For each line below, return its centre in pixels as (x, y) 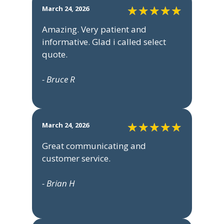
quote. (55, 54)
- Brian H (58, 183)
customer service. (76, 158)
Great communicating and (94, 146)
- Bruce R (58, 79)
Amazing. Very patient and (94, 29)
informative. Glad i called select (104, 42)
